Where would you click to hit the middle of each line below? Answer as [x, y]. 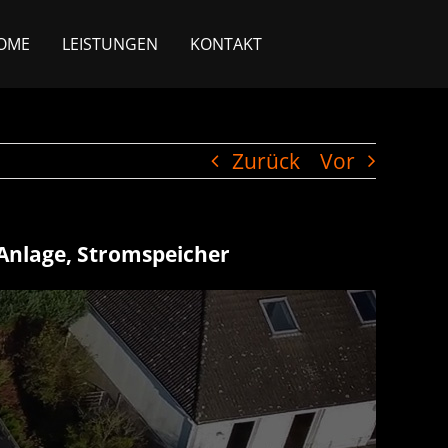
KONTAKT [226, 44]
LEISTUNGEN [110, 44]
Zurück [266, 161]
